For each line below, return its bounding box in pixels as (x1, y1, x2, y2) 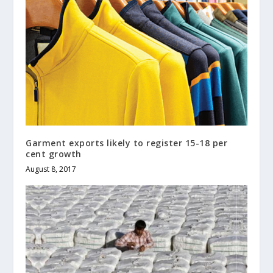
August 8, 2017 (26, 163, 77, 174)
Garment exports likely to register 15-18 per (26, 136, 228, 149)
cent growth (26, 147, 82, 160)
